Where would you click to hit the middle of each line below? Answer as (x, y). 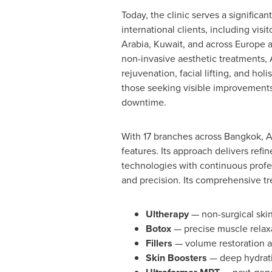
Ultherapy (167, 214)
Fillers (159, 243)
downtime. (144, 102)
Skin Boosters (176, 258)
